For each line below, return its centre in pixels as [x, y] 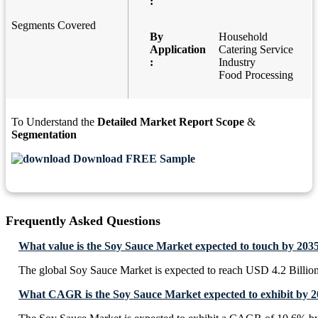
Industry [237, 62]
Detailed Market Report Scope [171, 122]
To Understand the [54, 122]
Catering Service [256, 50]
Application [178, 50]
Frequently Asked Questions [83, 221]
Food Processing [256, 75]
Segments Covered [54, 26]
